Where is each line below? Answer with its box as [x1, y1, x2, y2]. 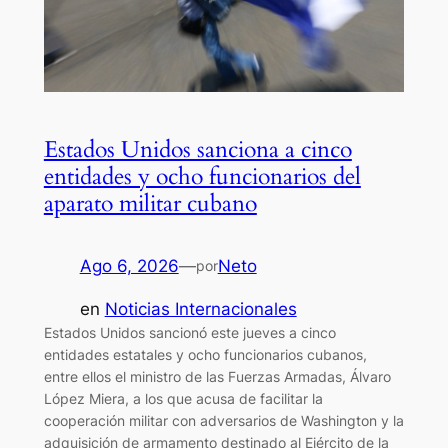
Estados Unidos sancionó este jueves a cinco [43, 324, 336, 342]
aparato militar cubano [43, 188, 257, 220]
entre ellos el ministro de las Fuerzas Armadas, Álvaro [43, 368, 391, 386]
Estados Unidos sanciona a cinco [43, 134, 352, 166]
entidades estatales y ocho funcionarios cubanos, [43, 346, 367, 364]
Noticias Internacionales [104, 299, 297, 320]
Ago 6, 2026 [79, 256, 179, 277]
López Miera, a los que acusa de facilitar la [43, 390, 323, 408]
